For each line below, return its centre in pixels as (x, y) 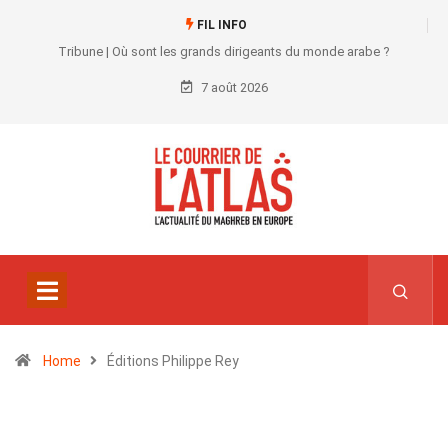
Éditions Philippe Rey (173, 361)
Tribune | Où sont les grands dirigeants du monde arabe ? (224, 51)
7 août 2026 (232, 87)
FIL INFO (220, 25)
